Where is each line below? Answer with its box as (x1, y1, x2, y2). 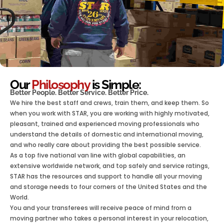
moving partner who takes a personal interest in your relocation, (10, 213, 208, 222)
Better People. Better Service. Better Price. (10, 88, 148, 96)
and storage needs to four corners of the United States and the (10, 182, 207, 191)
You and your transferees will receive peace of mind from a (10, 203, 191, 212)
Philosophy (31, 76, 89, 92)
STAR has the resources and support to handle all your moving (10, 171, 202, 180)
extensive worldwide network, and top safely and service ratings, (10, 161, 209, 170)
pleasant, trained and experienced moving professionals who (10, 119, 199, 128)
